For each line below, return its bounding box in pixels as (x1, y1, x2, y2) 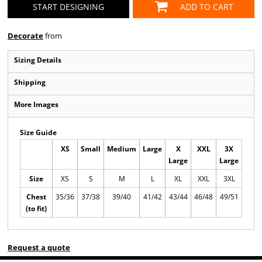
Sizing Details (14, 55, 61, 65)
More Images (14, 99, 58, 109)
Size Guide (20, 127, 57, 137)
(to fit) (26, 204, 47, 213)
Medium (107, 144, 136, 153)
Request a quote (8, 242, 70, 253)
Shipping (14, 77, 46, 87)
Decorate (8, 30, 43, 41)
